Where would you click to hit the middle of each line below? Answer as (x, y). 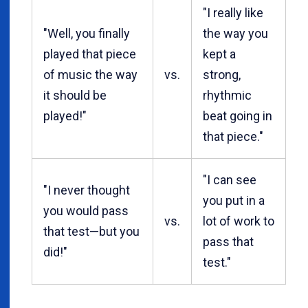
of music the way (90, 74)
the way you (235, 33)
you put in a (234, 200)
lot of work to (239, 221)
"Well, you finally (87, 33)
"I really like (233, 12)
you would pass (86, 210)
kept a (219, 54)
